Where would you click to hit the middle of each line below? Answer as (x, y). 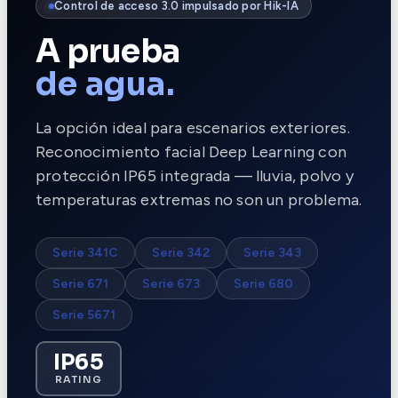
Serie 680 (263, 284)
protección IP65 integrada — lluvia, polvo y (195, 176)
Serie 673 (171, 284)
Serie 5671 (84, 315)
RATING (79, 380)
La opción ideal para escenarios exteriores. (193, 128)
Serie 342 (181, 253)
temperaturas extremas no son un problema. (199, 200)
